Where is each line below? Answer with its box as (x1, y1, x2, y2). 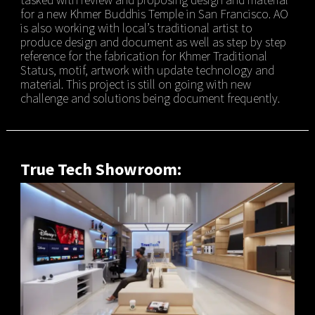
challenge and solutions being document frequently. (20, 90, 280, 107)
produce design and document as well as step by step (20, 34, 286, 51)
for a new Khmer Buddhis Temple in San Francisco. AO (20, 6, 288, 22)
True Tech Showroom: (20, 158, 181, 181)
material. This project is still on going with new (20, 76, 251, 93)
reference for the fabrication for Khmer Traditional (20, 48, 267, 65)
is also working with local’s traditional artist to (20, 20, 252, 37)
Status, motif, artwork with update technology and (20, 62, 274, 79)
